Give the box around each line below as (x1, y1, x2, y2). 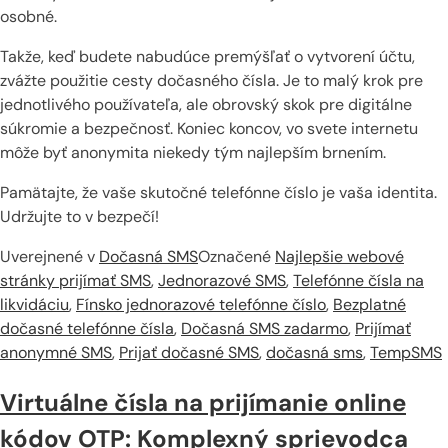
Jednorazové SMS (158, 270, 286, 292)
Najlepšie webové (275, 246, 404, 268)
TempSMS (370, 342, 442, 364)
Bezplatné (333, 294, 406, 316)
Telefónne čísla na (293, 270, 424, 292)
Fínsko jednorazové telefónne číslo (76, 294, 326, 316)
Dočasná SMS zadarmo (181, 318, 348, 340)
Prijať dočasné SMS (119, 342, 259, 364)
